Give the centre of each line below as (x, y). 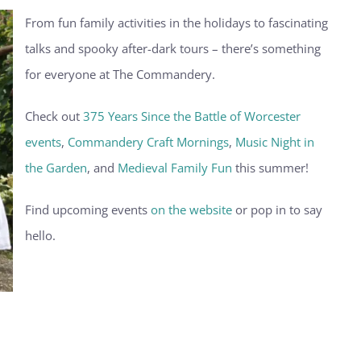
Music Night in (274, 141)
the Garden (56, 167)
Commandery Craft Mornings (148, 141)
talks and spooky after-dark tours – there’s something (172, 48)
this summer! (270, 167)
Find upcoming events (87, 209)
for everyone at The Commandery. (120, 74)
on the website (191, 209)
